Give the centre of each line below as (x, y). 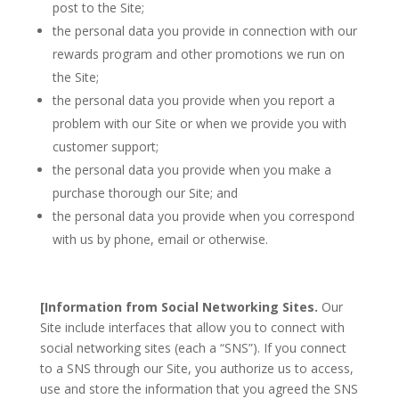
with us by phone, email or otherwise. (160, 239)
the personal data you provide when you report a (193, 100)
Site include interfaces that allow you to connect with (192, 327)
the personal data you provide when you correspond (203, 216)
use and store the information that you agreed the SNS (199, 389)
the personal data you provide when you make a (191, 170)
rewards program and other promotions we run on (198, 54)
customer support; (105, 147)
